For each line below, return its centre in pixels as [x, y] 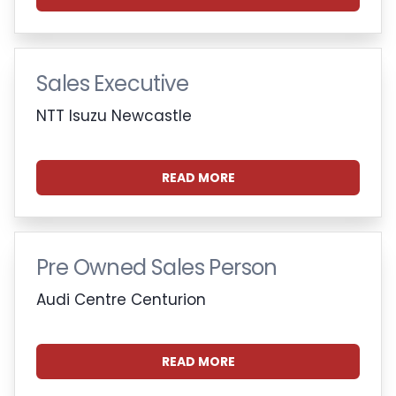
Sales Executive [112, 83]
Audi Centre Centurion [121, 299]
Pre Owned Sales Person [157, 267]
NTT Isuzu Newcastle [114, 115]
